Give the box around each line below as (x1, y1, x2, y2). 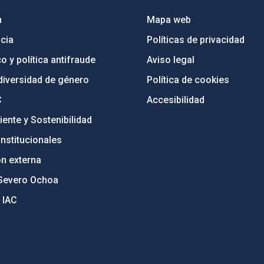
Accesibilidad (147, 94, 205, 105)
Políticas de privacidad (147, 34, 245, 45)
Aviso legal (147, 54, 195, 65)
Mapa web (147, 14, 192, 25)
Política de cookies (147, 74, 230, 85)
